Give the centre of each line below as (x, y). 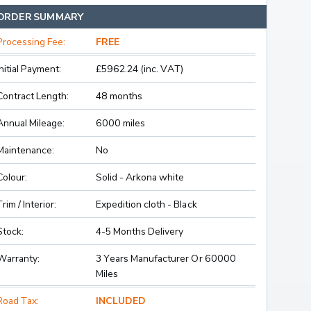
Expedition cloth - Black (146, 204)
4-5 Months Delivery (140, 231)
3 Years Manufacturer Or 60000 (166, 258)
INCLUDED (120, 301)
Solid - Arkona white (140, 177)
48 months (119, 96)
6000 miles (120, 123)
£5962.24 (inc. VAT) (140, 69)
